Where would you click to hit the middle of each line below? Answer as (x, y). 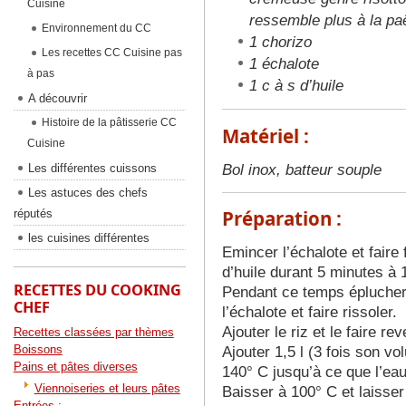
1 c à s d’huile (296, 86)
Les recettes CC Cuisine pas (111, 53)
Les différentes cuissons (92, 168)
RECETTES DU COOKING (97, 290)
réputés (33, 213)
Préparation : (281, 219)
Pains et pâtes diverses (75, 367)
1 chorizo (280, 43)
